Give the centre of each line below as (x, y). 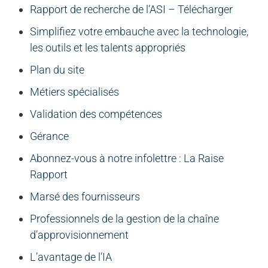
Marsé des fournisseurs (85, 197)
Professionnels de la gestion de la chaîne (124, 219)
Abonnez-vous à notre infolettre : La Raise (127, 159)
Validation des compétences (96, 114)
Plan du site (57, 70)
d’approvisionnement (79, 235)
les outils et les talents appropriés (108, 48)
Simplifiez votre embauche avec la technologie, (139, 32)
